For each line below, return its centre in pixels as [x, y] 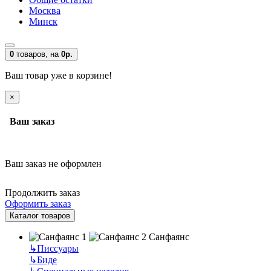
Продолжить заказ [42, 192]
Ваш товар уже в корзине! [58, 75]
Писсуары [58, 248]
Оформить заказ [38, 203]
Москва [45, 11]
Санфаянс [169, 237]
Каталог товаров [40, 215]
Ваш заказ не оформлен [53, 163]
